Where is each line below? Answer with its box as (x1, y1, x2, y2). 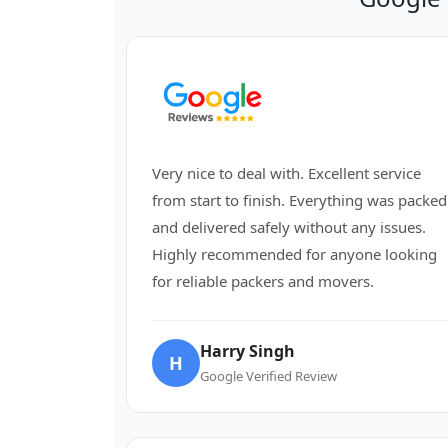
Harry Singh (200, 340, 295, 362)
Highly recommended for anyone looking (152, 244, 437, 264)
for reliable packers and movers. (152, 271, 374, 291)
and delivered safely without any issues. (152, 217, 426, 237)
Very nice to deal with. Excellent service (152, 163, 421, 183)
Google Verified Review (200, 367, 337, 385)
